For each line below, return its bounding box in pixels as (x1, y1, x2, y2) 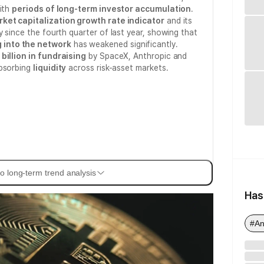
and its (164, 16, 193, 25)
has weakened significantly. (71, 39, 178, 49)
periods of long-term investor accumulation (12, 4, 192, 14)
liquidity (33, 63, 67, 72)
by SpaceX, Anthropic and (86, 51, 187, 61)
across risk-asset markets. (66, 63, 169, 72)
